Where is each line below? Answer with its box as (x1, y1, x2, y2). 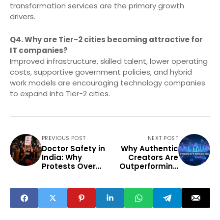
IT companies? (10, 45, 68, 56)
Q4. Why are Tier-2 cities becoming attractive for (10, 34, 203, 45)
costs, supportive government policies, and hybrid (10, 67, 192, 78)
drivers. (10, 11, 35, 22)
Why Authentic (121, 143, 178, 154)
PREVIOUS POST (42, 134, 86, 142)
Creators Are (128, 152, 178, 163)
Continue (42, 179, 78, 190)
